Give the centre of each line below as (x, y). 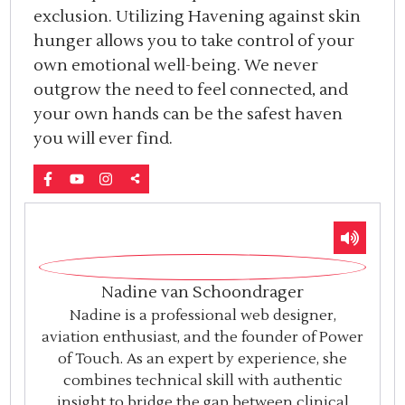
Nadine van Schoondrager (202, 292)
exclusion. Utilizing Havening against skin (198, 17)
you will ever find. (104, 139)
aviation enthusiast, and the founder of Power (202, 337)
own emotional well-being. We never (176, 66)
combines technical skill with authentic (202, 380)
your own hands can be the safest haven (188, 115)
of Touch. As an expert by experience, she (202, 358)
